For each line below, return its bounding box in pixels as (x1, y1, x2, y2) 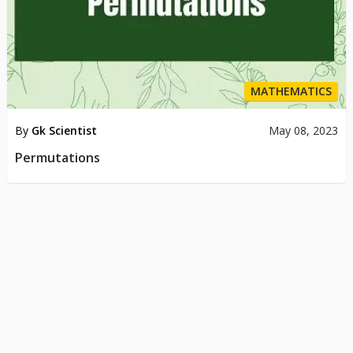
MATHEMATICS (251, 84, 333, 99)
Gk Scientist (31, 123, 97, 139)
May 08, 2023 (269, 123, 339, 139)
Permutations (14, 149, 100, 167)
